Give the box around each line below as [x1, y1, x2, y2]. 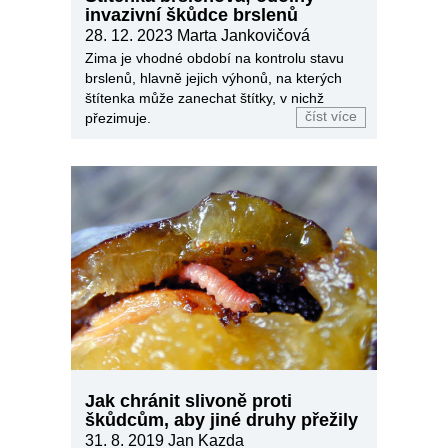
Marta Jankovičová [177, 26, 310, 44]
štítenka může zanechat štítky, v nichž [85, 89, 324, 106]
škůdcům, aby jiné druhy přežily [85, 409, 358, 430]
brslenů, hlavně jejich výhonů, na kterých [85, 69, 342, 86]
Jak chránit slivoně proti [85, 390, 292, 411]
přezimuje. [85, 109, 151, 126]
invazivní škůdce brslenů [85, 4, 298, 25]
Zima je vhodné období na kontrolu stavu [85, 49, 344, 66]
